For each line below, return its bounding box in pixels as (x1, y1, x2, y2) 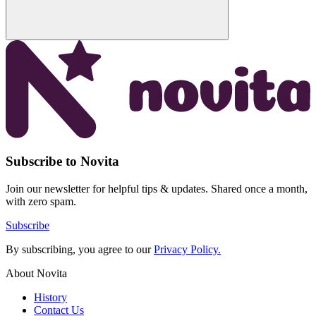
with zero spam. (6, 195, 76, 208)
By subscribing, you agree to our (6, 243, 154, 256)
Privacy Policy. (154, 243, 221, 256)
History (34, 291, 67, 304)
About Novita (6, 267, 67, 280)
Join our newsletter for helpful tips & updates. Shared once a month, (6, 183, 308, 195)
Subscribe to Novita (6, 154, 119, 169)
